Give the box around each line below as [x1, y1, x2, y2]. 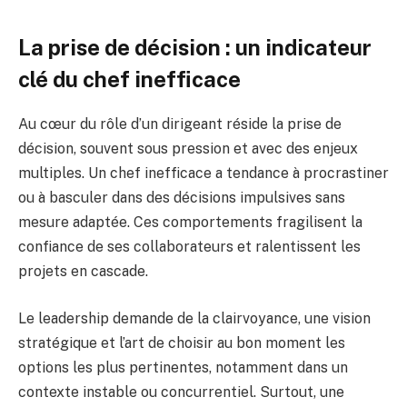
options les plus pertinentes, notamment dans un [18, 358, 348, 376]
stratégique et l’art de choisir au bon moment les [18, 333, 345, 352]
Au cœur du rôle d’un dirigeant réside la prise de [18, 115, 342, 134]
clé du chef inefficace [18, 66, 241, 93]
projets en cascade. [18, 263, 148, 281]
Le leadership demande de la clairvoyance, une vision [18, 309, 371, 327]
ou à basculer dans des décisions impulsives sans [18, 189, 345, 207]
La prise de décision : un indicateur [18, 35, 372, 61]
